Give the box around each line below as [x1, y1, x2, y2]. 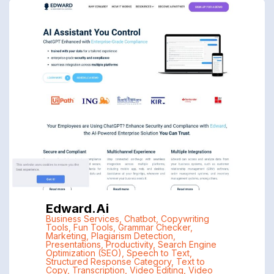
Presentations [45, 239, 101, 250]
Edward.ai [45, 201, 109, 216]
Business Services [45, 213, 119, 224]
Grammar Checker [117, 221, 190, 232]
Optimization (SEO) [45, 247, 122, 258]
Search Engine [157, 239, 217, 250]
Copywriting [160, 213, 209, 224]
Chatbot [124, 213, 156, 224]
